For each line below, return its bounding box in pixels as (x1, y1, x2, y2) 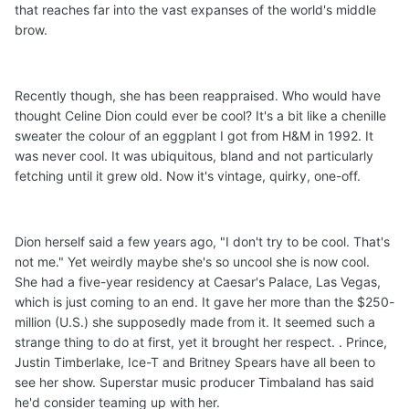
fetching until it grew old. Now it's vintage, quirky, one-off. (15, 168, 361, 184)
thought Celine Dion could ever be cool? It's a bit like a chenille (15, 108, 386, 124)
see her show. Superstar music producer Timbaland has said (15, 374, 374, 391)
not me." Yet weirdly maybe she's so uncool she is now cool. (15, 254, 370, 270)
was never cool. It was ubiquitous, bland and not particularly (15, 148, 373, 164)
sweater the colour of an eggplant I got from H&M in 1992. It (15, 128, 373, 144)
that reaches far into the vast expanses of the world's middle (15, 2, 376, 18)
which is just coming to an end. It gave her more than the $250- (15, 294, 394, 310)
